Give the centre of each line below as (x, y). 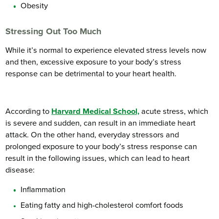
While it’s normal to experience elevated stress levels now (106, 50)
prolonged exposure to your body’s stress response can (101, 146)
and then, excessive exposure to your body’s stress (94, 62)
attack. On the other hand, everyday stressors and (92, 135)
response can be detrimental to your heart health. (91, 74)
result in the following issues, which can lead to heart (98, 158)
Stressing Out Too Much (54, 31)
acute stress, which (174, 111)
